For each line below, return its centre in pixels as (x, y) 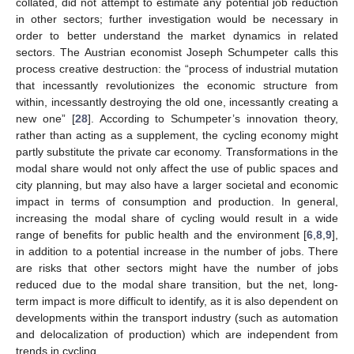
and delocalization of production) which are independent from (177, 334)
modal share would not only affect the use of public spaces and (177, 168)
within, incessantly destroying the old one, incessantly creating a (177, 102)
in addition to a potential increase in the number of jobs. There (177, 251)
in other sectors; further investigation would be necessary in (177, 19)
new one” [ (45, 118)
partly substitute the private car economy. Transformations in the (177, 151)
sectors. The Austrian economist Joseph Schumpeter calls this (177, 52)
